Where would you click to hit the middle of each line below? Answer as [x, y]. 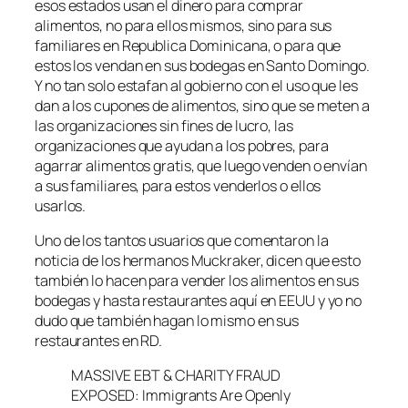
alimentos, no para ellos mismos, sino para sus [184, 25]
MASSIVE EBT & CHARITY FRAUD [176, 376]
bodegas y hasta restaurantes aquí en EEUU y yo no [199, 300]
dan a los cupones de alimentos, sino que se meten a [202, 105]
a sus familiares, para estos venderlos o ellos [178, 185]
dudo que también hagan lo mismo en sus [167, 320]
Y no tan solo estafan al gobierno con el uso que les [196, 85]
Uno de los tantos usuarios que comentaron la [182, 240]
